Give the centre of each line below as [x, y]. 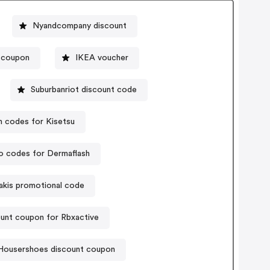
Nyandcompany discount [79, 26]
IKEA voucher [102, 58]
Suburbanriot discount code [84, 89]
